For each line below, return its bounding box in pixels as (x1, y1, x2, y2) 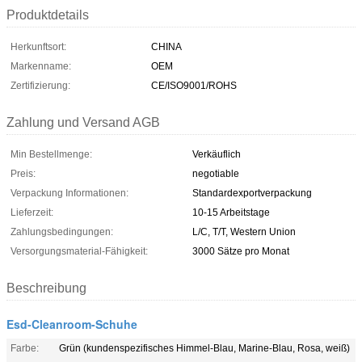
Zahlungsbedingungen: (11, 225, 113, 238)
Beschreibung (6, 280, 86, 295)
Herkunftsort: (11, 40, 66, 53)
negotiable (192, 167, 239, 179)
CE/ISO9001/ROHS (151, 79, 237, 91)
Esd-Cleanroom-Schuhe (6, 315, 137, 332)
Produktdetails (6, 7, 89, 22)
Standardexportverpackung (192, 187, 312, 199)
